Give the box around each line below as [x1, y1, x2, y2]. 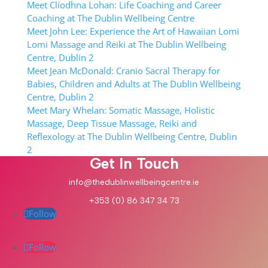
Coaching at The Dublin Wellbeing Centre [26, 12, 194, 24]
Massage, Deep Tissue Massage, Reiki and [26, 117, 197, 129]
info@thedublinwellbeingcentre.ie [69, 177, 199, 187]
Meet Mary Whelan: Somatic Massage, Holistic [26, 104, 215, 116]
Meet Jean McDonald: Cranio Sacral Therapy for [26, 65, 220, 77]
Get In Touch [89, 154, 179, 172]
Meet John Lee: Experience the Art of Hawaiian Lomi [26, 25, 239, 37]
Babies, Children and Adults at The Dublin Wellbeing [26, 78, 240, 90]
